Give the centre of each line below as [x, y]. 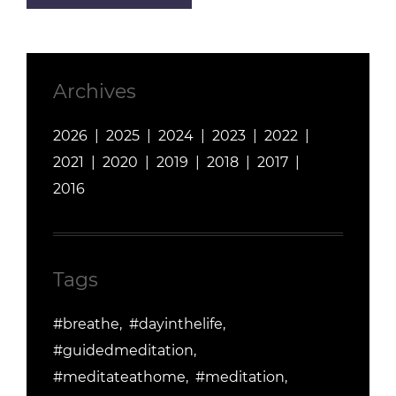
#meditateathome [119, 377]
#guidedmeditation [123, 350]
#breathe [86, 324]
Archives [95, 91]
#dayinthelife [176, 324]
